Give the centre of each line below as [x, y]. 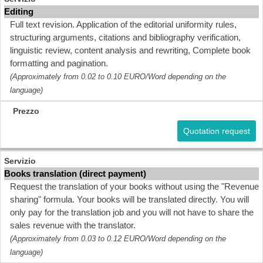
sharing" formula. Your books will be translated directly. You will [129, 199]
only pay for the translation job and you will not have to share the [132, 212]
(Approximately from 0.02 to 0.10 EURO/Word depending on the [118, 77]
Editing [19, 11]
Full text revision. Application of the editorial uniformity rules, [123, 24]
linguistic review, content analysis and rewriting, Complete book [130, 50]
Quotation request [217, 131]
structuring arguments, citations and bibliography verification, [125, 37]
